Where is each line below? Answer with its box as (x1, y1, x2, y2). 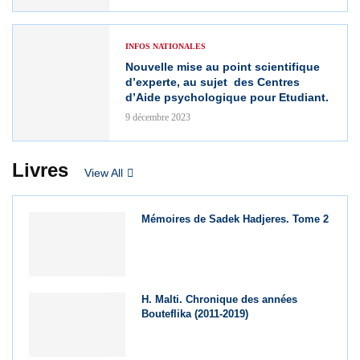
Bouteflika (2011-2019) (141, 308, 249, 321)
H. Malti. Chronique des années (141, 293, 298, 306)
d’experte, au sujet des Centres (125, 75, 300, 88)
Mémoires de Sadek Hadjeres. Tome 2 (141, 212, 329, 225)
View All (84, 166, 123, 179)
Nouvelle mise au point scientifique (125, 59, 320, 73)
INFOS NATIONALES (125, 41, 206, 51)
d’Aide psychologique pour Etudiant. (125, 90, 329, 104)
